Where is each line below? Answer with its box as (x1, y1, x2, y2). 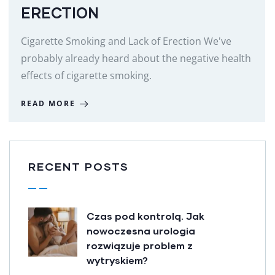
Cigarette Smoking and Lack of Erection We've (21, 34, 231, 48)
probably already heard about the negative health (21, 51, 251, 65)
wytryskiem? (87, 254, 148, 266)
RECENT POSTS (28, 159, 129, 173)
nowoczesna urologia (87, 224, 195, 236)
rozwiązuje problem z (87, 239, 193, 251)
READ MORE (21, 98, 76, 109)
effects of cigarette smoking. (21, 68, 152, 82)
